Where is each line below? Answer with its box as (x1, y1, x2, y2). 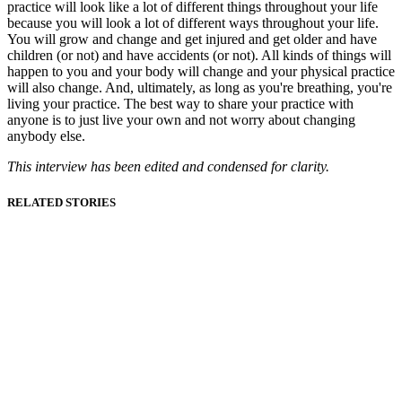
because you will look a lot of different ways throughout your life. (7, 15, 379, 31)
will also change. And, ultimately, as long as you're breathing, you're (7, 80, 392, 96)
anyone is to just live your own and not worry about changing (7, 112, 355, 128)
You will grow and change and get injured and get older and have (7, 31, 377, 48)
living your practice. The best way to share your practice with (7, 96, 354, 112)
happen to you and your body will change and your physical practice (7, 64, 395, 80)
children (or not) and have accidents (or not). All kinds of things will (7, 48, 391, 64)
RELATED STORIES (7, 195, 116, 209)
